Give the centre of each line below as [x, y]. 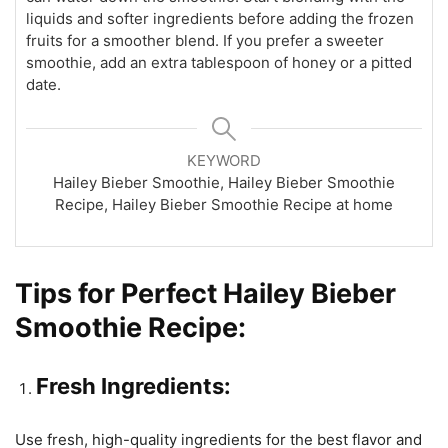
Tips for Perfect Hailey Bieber [205, 294]
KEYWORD [224, 161]
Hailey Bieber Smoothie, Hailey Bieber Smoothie [224, 183]
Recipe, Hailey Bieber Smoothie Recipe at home [224, 205]
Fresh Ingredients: [133, 386]
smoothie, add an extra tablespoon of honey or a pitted [219, 63]
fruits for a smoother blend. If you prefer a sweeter [205, 41]
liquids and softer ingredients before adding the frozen [220, 19]
